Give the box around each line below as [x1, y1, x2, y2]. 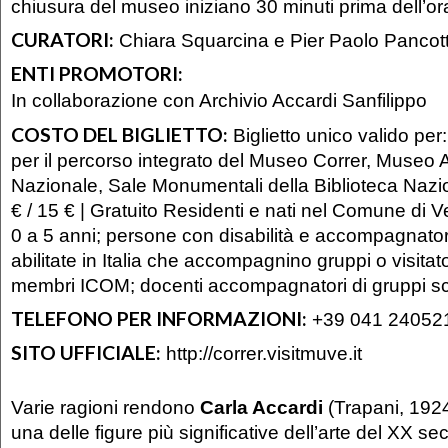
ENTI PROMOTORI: [11, 61, 183, 85]
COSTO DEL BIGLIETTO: [11, 123, 228, 147]
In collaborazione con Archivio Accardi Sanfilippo [11, 89, 427, 112]
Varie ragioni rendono [11, 395, 200, 418]
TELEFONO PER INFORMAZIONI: [11, 306, 307, 330]
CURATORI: [11, 27, 114, 51]
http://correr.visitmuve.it [166, 341, 362, 364]
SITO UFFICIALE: [11, 340, 161, 364]
